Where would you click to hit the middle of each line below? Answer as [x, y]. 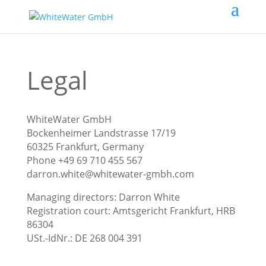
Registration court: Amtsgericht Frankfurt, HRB [131, 211]
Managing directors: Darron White [103, 197]
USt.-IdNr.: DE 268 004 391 [84, 238]
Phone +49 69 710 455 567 [84, 160]
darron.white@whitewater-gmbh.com [110, 174]
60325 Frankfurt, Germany [85, 147]
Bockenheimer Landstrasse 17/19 [101, 133]
